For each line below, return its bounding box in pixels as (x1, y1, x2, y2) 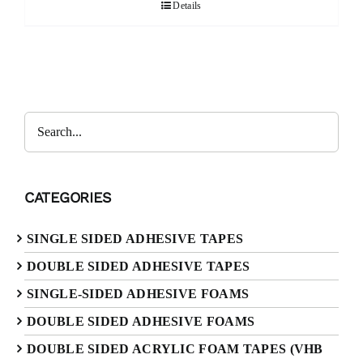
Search (23, 116, 70, 135)
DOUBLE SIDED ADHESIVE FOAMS (27, 314, 255, 329)
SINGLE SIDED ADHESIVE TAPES (27, 232, 244, 246)
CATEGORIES (24, 189, 112, 207)
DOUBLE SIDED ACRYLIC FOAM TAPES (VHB (27, 342, 323, 357)
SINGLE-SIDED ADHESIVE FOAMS (27, 287, 250, 301)
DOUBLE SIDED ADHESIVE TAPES (27, 259, 250, 274)
